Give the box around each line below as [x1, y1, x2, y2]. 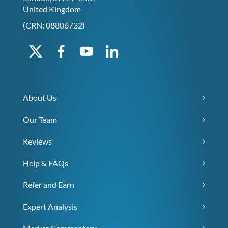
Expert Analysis [23, 202, 77, 212]
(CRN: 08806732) [23, 20, 85, 31]
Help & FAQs [23, 158, 68, 168]
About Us [23, 93, 56, 103]
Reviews [23, 136, 52, 147]
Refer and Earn [23, 180, 74, 190]
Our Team [23, 115, 57, 125]
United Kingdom [23, 4, 81, 14]
